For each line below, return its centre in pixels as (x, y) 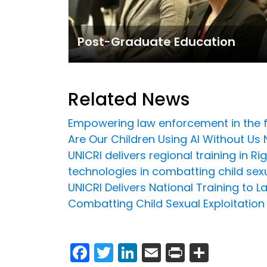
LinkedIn (174, 251)
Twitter (145, 251)
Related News (129, 99)
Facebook (135, 251)
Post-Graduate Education (156, 41)
